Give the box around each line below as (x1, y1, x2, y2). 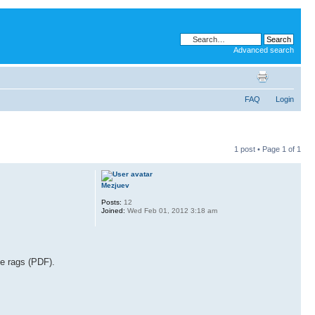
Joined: (101, 206, 125, 214)
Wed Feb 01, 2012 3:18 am (124, 206, 217, 214)
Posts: (101, 198, 122, 206)
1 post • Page (234, 144, 282, 153)
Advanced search (233, 46, 294, 54)
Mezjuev (101, 181, 129, 189)
